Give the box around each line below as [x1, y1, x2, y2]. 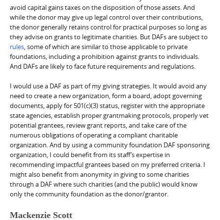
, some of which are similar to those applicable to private [24, 42, 188, 52]
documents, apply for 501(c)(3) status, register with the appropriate [10, 101, 205, 110]
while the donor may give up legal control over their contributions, [10, 13, 203, 22]
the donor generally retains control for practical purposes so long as [10, 23, 207, 32]
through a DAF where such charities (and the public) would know [10, 180, 197, 189]
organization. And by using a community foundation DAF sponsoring [10, 140, 210, 150]
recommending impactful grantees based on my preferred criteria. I [10, 160, 205, 169]
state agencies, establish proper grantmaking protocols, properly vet [10, 111, 209, 120]
